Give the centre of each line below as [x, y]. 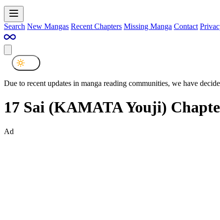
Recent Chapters [96, 26]
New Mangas [48, 26]
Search [14, 26]
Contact [186, 26]
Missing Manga [148, 26]
